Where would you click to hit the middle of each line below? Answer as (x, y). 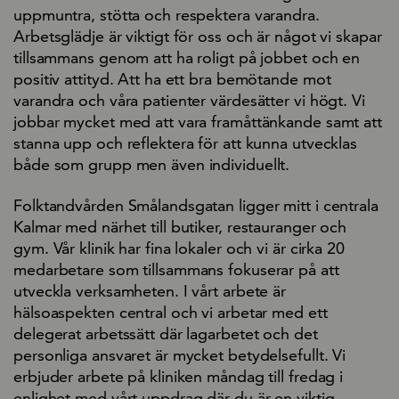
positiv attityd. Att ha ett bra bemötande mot (172, 78)
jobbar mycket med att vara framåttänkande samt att (198, 121)
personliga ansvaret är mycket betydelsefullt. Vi (180, 354)
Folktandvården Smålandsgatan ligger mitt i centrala (196, 205)
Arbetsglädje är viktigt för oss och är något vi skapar (198, 36)
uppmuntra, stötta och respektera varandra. (167, 14)
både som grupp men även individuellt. (152, 164)
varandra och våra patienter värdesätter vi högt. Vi (189, 100)
